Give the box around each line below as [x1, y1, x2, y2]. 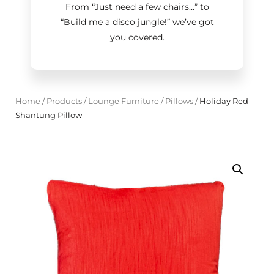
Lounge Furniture [88, 96, 159, 106]
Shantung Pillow [15, 110, 82, 120]
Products [46, 96, 82, 106]
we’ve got [169, 17, 214, 28]
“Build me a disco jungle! [60, 17, 167, 28]
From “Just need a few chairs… [65, 1, 194, 12]
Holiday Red [198, 96, 248, 106]
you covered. [109, 32, 165, 43]
